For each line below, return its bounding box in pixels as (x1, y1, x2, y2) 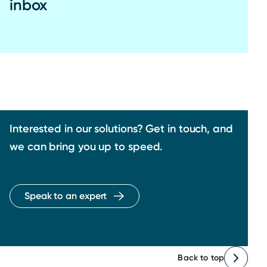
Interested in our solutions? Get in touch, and (10, 122, 233, 135)
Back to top (178, 252, 224, 263)
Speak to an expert (24, 190, 107, 201)
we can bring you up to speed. (10, 139, 163, 153)
